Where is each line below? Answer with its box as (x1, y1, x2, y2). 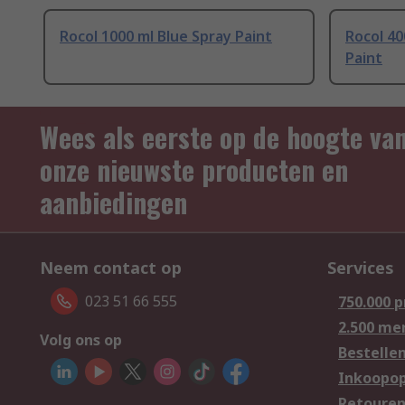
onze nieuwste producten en (40, 149, 348, 191)
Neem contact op (40, 257, 182, 279)
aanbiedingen (40, 182, 187, 223)
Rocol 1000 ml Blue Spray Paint (60, 26, 272, 47)
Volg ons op (40, 330, 122, 351)
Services (327, 257, 394, 279)
